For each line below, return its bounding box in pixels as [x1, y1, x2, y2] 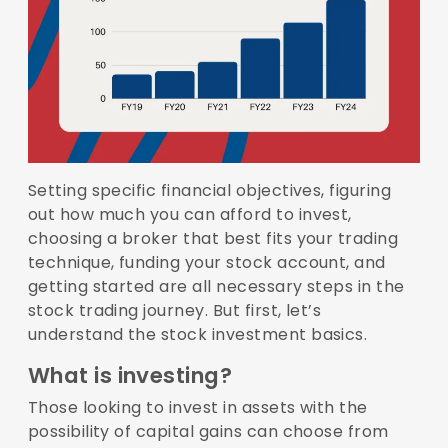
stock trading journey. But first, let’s [27, 299, 322, 323]
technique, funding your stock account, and [27, 251, 386, 275]
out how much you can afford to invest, [27, 203, 352, 227]
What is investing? [27, 360, 233, 392]
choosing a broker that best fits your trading [27, 227, 399, 251]
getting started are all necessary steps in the [27, 275, 405, 299]
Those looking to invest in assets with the [27, 396, 368, 420]
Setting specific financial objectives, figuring [27, 179, 392, 203]
